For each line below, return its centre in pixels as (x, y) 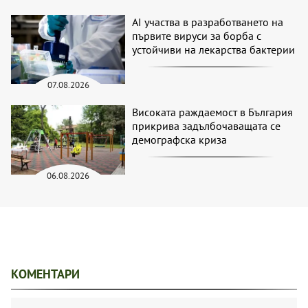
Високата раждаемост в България (213, 112)
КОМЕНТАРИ (45, 274)
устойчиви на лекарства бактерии (214, 49)
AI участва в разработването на (208, 22)
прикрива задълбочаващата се (207, 126)
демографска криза (180, 140)
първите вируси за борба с (197, 35)
